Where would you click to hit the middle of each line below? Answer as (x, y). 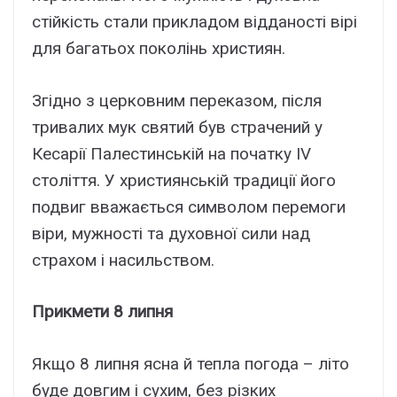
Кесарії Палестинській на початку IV (171, 153)
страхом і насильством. (123, 260)
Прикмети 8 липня (102, 312)
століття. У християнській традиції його (184, 180)
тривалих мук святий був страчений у (177, 127)
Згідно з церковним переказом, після (177, 100)
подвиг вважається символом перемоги (189, 206)
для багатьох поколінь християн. (159, 49)
